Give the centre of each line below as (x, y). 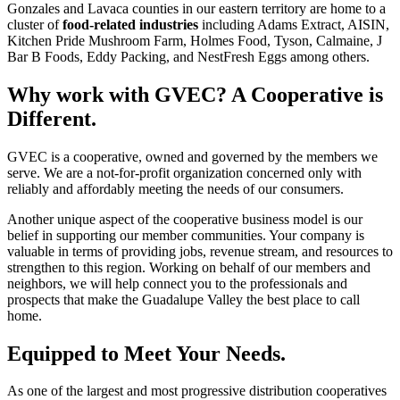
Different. (52, 118)
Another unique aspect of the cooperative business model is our (185, 219)
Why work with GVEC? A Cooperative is (195, 94)
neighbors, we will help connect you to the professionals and (177, 283)
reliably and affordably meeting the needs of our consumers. (175, 188)
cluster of (35, 24)
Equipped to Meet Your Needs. (146, 353)
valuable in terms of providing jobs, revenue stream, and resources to (200, 251)
